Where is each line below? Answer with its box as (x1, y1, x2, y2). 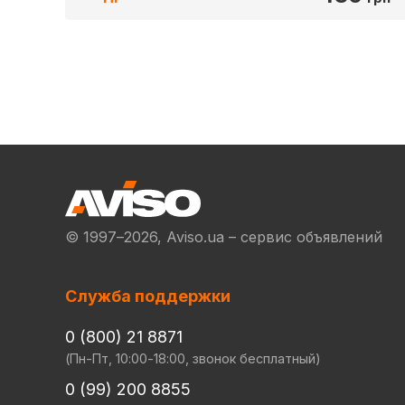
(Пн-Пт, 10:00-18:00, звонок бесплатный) (65, 351, 321, 366)
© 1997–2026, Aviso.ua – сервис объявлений (65, 228, 382, 246)
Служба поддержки (65, 287, 231, 306)
